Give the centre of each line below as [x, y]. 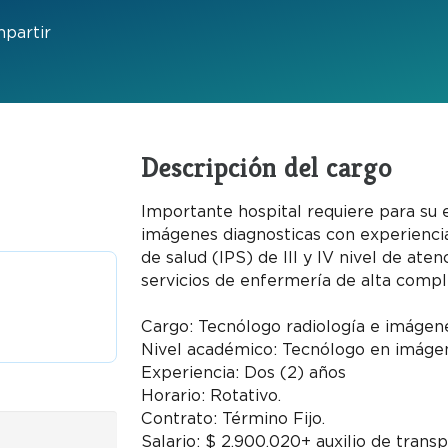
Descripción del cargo [266, 167]
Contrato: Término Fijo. [233, 418]
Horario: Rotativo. [211, 395]
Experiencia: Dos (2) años [243, 372]
